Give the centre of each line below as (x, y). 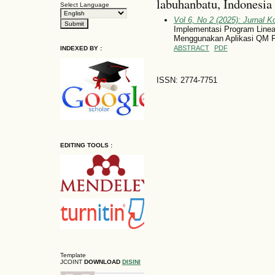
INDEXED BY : (81, 48)
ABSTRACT (191, 48)
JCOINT (71, 261)
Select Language (85, 5)
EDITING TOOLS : (86, 145)
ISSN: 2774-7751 (187, 80)
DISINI (131, 261)
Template (73, 255)
